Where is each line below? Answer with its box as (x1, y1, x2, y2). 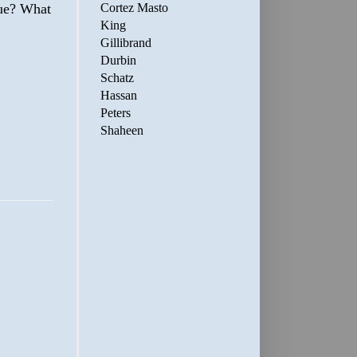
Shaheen (100, 124, 143, 137)
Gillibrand (100, 36, 151, 49)
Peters (100, 106, 131, 120)
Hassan (100, 88, 137, 102)
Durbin (100, 53, 136, 67)
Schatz (100, 71, 134, 84)
